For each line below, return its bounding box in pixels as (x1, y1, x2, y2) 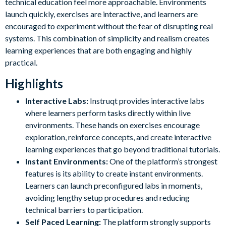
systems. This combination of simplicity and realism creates (5, 33, 209, 43)
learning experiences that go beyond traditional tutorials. (25, 144, 220, 154)
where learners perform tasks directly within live (25, 107, 191, 118)
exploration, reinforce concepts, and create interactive (25, 132, 211, 142)
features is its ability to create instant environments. (25, 168, 203, 178)
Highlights (5, 76, 63, 91)
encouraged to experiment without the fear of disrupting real (5, 21, 213, 31)
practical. (5, 57, 37, 67)
